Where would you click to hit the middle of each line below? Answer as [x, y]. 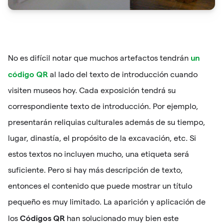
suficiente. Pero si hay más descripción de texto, [95, 170]
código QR [28, 74]
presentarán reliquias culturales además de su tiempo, [107, 122]
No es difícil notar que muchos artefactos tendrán [99, 58]
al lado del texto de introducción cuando [123, 75]
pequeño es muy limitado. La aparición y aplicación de [107, 202]
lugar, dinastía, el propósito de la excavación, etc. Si [102, 138]
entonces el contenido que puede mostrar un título [100, 186]
